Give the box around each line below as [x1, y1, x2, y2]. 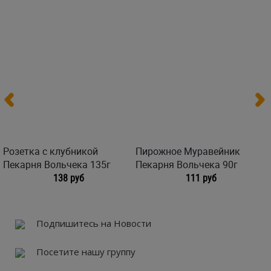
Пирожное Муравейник [135, 145, 240, 158]
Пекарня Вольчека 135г [3, 158, 111, 171]
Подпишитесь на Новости [34, 217, 151, 229]
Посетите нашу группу [34, 246, 135, 258]
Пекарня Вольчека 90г [135, 158, 238, 171]
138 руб [53, 171, 84, 184]
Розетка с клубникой [3, 145, 98, 158]
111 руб [185, 171, 217, 184]
